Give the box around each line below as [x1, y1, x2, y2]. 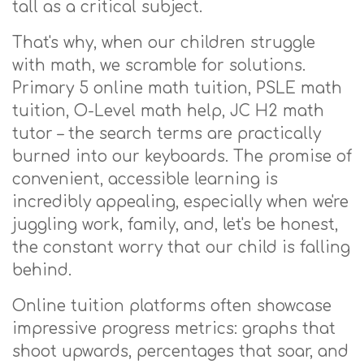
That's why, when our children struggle [12, 34, 315, 51]
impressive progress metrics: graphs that [12, 320, 336, 337]
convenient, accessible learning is [12, 171, 278, 188]
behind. [12, 262, 71, 279]
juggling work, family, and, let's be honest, [12, 216, 338, 233]
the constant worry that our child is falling [12, 239, 350, 256]
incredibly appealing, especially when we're [12, 193, 349, 210]
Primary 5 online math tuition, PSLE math [12, 80, 342, 97]
